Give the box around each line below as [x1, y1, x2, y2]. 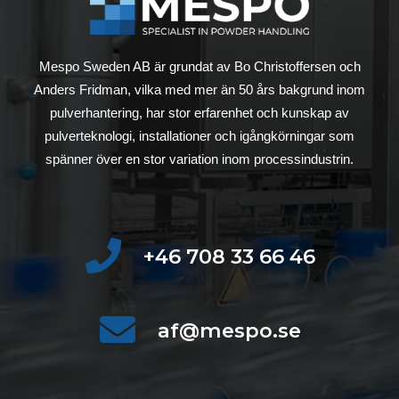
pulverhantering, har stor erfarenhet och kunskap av [50, 104, 349, 120]
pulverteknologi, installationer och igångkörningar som [45, 127, 354, 143]
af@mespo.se [158, 317, 301, 343]
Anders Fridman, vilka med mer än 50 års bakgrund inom [34, 81, 365, 97]
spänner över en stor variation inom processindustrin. [45, 151, 354, 167]
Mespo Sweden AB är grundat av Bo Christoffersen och [38, 58, 361, 74]
